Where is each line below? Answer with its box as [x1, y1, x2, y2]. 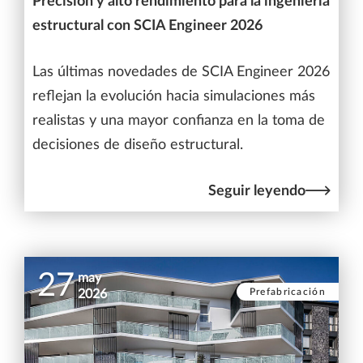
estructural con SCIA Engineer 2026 [32, 19, 263, 33]
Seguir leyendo [208, 184, 305, 199]
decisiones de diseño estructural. [32, 138, 243, 153]
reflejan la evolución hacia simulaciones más [32, 89, 315, 105]
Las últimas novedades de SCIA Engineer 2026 [32, 65, 330, 80]
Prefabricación [249, 287, 326, 297]
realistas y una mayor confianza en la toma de [32, 113, 325, 129]
